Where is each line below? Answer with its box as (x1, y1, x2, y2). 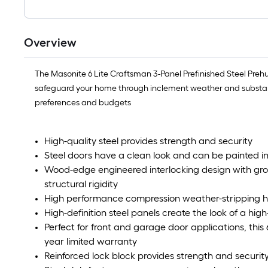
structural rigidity (44, 178, 118, 190)
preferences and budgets (35, 98, 131, 108)
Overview (24, 35, 77, 50)
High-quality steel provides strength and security (44, 135, 252, 147)
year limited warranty (44, 236, 137, 247)
